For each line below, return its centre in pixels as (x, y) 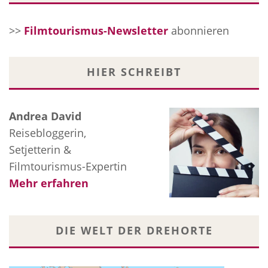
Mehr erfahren (49, 183)
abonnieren (200, 31)
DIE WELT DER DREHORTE (134, 231)
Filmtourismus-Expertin (68, 167)
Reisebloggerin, (48, 133)
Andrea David (45, 116)
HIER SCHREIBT (134, 72)
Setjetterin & (40, 150)
